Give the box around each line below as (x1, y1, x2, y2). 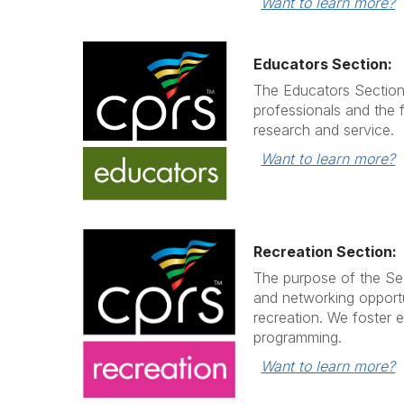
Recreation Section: (253, 243, 398, 262)
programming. (253, 328, 343, 347)
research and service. (253, 121, 395, 140)
